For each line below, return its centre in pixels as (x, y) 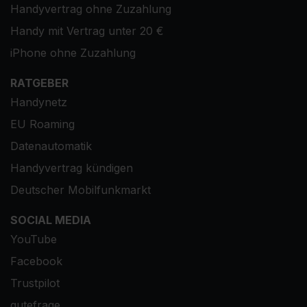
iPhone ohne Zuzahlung (73, 53)
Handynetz (39, 102)
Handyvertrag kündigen (72, 168)
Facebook (36, 261)
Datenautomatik (51, 146)
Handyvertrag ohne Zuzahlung (91, 9)
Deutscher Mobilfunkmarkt (81, 190)
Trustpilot (35, 283)
